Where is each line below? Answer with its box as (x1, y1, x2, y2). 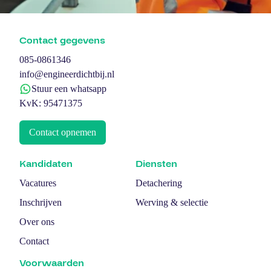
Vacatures (19, 177, 56, 188)
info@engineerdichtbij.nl (19, 68, 114, 79)
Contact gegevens (19, 33, 105, 47)
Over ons (19, 216, 54, 227)
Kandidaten (19, 157, 73, 171)
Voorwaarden (19, 256, 84, 270)
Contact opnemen (29, 126, 96, 137)
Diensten (135, 157, 177, 171)
